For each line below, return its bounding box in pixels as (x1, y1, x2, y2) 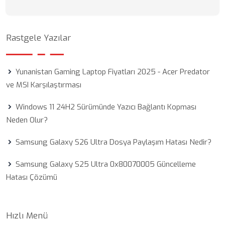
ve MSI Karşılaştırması (6, 80, 81, 90)
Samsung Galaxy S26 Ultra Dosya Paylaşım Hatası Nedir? (16, 137, 211, 147)
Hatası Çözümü (6, 172, 57, 182)
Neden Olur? (6, 115, 48, 125)
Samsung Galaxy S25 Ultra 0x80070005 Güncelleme (16, 159, 196, 169)
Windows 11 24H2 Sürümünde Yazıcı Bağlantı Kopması (16, 102, 196, 112)
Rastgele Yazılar (6, 32, 71, 44)
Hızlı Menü (6, 210, 48, 221)
